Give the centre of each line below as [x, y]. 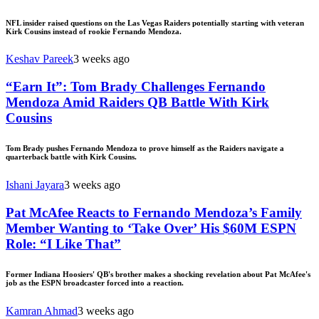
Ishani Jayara [35, 185]
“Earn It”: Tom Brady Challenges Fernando [136, 87]
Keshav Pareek [40, 59]
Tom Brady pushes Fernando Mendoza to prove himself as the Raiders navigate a [145, 148]
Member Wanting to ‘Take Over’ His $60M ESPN [151, 228]
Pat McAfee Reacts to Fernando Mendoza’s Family [154, 212]
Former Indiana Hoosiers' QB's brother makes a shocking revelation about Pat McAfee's [158, 274]
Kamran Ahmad [42, 310]
